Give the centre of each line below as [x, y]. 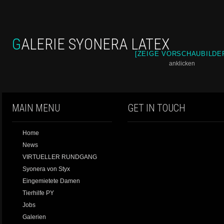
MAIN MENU [36, 108]
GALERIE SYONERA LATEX [95, 44]
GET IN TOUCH [156, 108]
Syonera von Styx [46, 169]
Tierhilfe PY [38, 193]
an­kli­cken [182, 63]
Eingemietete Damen [51, 181]
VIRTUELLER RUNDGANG [60, 157]
